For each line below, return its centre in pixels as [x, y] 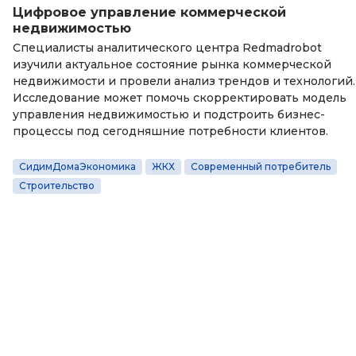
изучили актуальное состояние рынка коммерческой [172, 64]
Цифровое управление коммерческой [149, 12]
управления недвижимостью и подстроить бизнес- [169, 114]
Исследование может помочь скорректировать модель [180, 97]
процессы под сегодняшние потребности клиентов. [170, 131]
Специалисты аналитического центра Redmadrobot [167, 47]
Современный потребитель [261, 166]
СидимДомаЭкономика [77, 166]
